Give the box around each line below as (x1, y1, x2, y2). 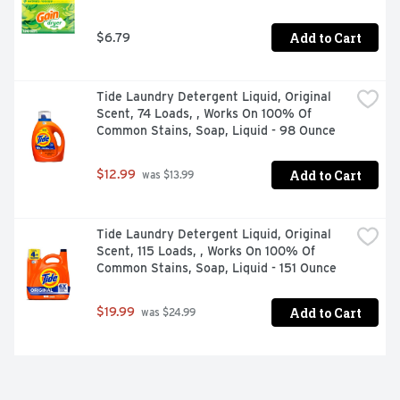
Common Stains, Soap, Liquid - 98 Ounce (96, 123, 336, 138)
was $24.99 (138, 306, 196, 320)
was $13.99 (139, 169, 194, 182)
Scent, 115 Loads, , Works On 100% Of (96, 244, 315, 259)
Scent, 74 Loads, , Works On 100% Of (96, 106, 312, 121)
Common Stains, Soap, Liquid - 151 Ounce (96, 261, 337, 276)
